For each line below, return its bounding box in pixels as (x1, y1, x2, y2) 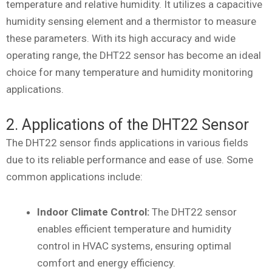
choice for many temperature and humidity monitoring (6, 66, 253, 78)
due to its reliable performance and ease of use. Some (6, 154, 253, 166)
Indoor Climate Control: (37, 206, 149, 219)
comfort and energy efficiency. (37, 257, 175, 270)
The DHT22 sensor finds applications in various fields (6, 137, 248, 149)
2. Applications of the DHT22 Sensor (6, 116, 249, 134)
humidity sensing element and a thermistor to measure (6, 15, 256, 27)
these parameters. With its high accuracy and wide (6, 32, 236, 44)
